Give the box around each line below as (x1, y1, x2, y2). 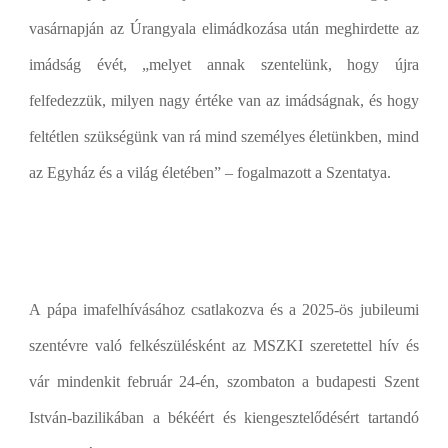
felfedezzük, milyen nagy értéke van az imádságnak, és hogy (29, 92, 419, 109)
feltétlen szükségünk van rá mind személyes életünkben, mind (29, 128, 419, 145)
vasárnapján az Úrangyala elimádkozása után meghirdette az (29, 20, 419, 37)
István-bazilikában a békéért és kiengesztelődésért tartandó (29, 409, 419, 426)
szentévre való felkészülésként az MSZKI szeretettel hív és (29, 337, 419, 354)
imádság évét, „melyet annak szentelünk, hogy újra (29, 56, 419, 73)
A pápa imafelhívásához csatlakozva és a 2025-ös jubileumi (29, 301, 419, 318)
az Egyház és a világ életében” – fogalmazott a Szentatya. (29, 164, 392, 181)
